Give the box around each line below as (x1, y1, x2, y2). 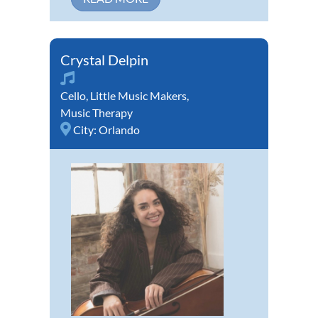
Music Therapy (60, 106, 133, 120)
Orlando (99, 123, 140, 137)
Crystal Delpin (60, 51, 148, 69)
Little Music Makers (90, 89, 187, 103)
